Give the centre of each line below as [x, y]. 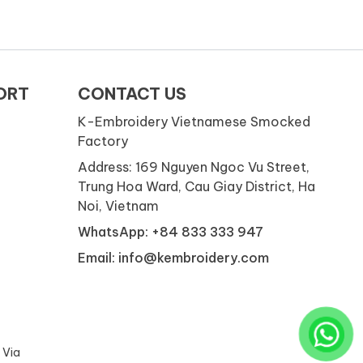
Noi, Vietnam [118, 206]
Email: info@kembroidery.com [173, 258]
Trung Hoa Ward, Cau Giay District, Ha [196, 187]
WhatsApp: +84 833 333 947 [171, 232]
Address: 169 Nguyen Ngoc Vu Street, [194, 167]
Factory [103, 141]
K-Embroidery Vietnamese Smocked [194, 122]
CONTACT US [132, 94]
